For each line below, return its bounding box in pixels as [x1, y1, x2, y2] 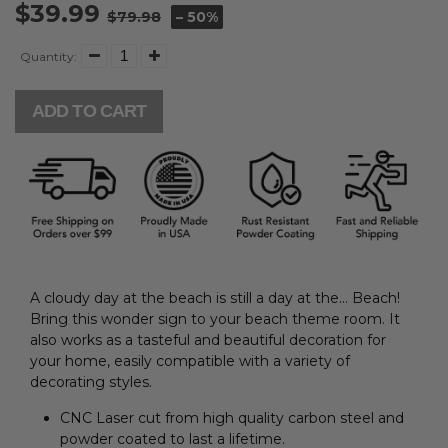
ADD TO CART [32, 100, 147, 121]
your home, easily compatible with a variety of [30, 352, 350, 371]
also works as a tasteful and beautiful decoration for [30, 331, 386, 350]
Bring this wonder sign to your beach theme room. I [30, 310, 394, 329]
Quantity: [20, 48, 77, 64]
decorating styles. [30, 373, 152, 392]
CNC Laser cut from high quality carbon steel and [60, 409, 404, 428]
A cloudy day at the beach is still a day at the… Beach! [30, 289, 400, 308]
